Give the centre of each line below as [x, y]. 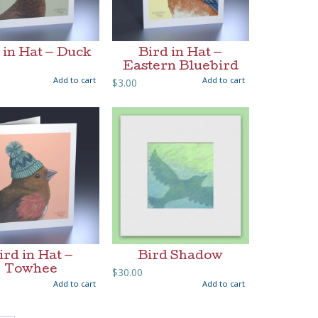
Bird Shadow [181, 256]
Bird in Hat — [181, 53]
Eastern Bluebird [180, 67]
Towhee [31, 270]
